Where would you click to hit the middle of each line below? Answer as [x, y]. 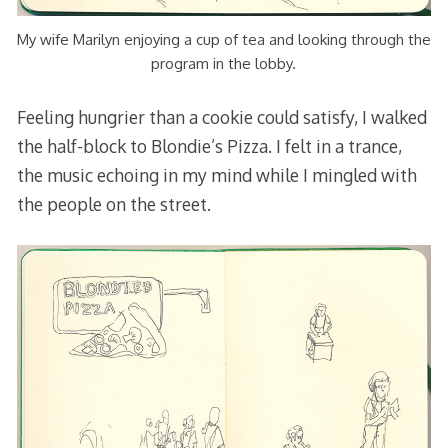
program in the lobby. [224, 64]
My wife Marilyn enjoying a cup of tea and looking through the [223, 40]
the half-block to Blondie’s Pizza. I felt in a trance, [209, 145]
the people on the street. [113, 203]
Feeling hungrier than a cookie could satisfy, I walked [221, 116]
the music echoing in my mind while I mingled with [216, 174]
